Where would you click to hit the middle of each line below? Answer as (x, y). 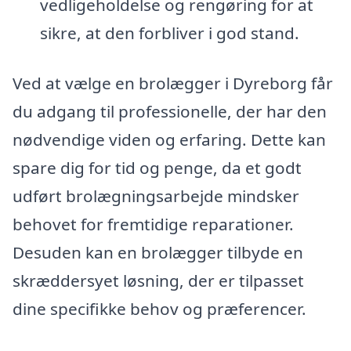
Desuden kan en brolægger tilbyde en (158, 253)
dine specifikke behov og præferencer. (159, 309)
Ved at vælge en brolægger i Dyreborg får (173, 83)
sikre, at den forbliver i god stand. (169, 33)
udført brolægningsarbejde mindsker (156, 196)
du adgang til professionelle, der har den (170, 112)
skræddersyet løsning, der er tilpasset (158, 281)
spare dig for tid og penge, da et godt (157, 168)
